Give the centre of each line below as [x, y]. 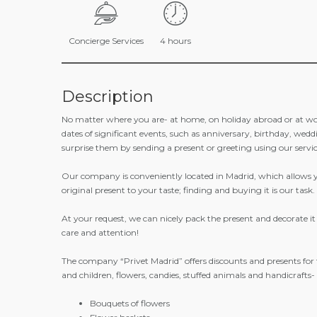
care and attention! [100, 232]
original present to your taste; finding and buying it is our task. [188, 190]
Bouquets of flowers [130, 303]
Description [108, 97]
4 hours [176, 41]
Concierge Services [106, 41]
